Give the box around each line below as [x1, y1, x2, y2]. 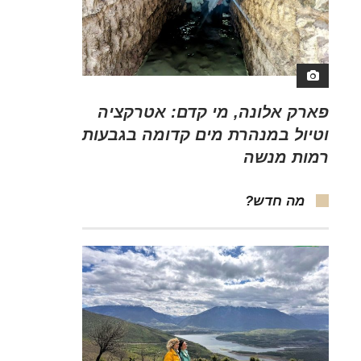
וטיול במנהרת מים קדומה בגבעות [82, 125, 329, 143]
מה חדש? [245, 193, 305, 209]
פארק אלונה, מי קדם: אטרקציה [98, 102, 329, 121]
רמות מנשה [243, 147, 329, 166]
